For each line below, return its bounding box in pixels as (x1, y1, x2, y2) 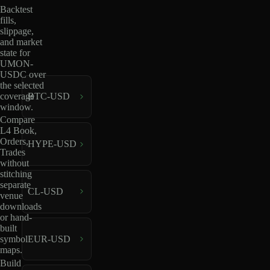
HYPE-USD (27, 139, 77, 149)
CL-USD (27, 186, 63, 196)
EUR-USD (27, 233, 71, 244)
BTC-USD (27, 91, 70, 102)
